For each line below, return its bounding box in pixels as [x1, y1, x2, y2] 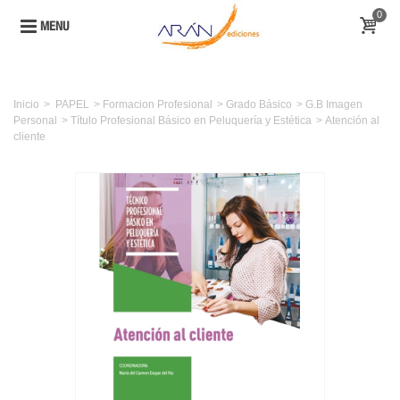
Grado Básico [226, 98, 292, 111]
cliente [13, 130, 46, 143]
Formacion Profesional [103, 98, 212, 111]
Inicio [13, 98, 39, 111]
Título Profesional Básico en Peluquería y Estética [71, 114, 312, 127]
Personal [13, 114, 57, 127]
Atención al [325, 114, 379, 127]
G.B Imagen [305, 98, 362, 111]
